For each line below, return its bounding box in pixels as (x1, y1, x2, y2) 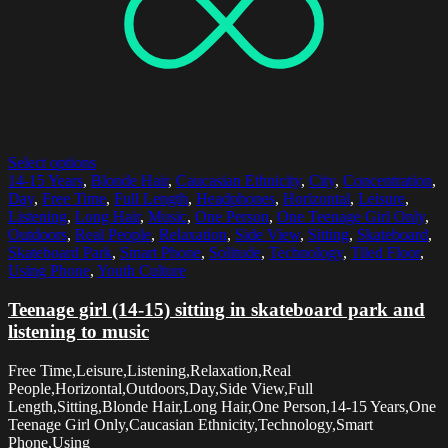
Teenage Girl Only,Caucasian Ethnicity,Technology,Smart (8, 415, 373, 433)
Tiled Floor (351, 244, 420, 262)
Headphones (196, 190, 275, 208)
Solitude (209, 244, 261, 262)
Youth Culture (97, 262, 186, 280)
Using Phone (8, 262, 90, 280)
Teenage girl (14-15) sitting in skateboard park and (8, 299, 425, 321)
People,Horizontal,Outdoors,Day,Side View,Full (8, 379, 313, 397)
